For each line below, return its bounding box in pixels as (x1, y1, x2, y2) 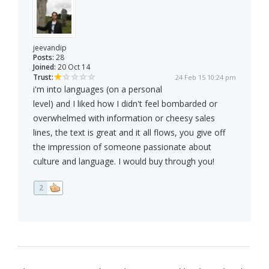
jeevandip (33, 43, 67, 53)
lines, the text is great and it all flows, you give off (33, 127, 225, 139)
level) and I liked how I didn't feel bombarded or (33, 98, 217, 110)
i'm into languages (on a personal (33, 83, 162, 95)
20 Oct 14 (56, 62, 90, 73)
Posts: (33, 52, 54, 63)
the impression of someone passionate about (33, 141, 211, 153)
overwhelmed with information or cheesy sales (33, 112, 215, 124)
